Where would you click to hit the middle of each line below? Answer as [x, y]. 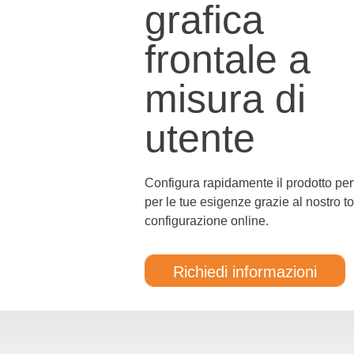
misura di [225, 98]
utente [200, 138]
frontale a [228, 59]
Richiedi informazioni [245, 271]
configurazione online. [207, 220]
